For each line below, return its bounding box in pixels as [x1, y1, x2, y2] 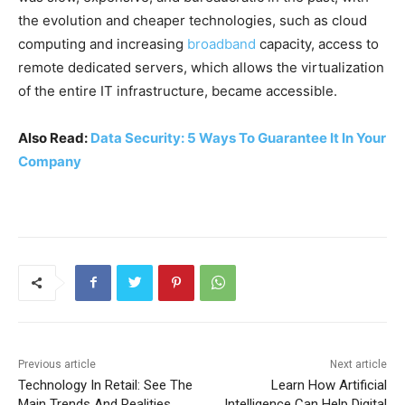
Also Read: [18, 128, 90, 146]
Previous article [18, 357, 96, 371]
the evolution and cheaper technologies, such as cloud [18, 11, 367, 29]
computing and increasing [18, 34, 187, 52]
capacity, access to [256, 34, 379, 52]
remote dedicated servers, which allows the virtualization [18, 58, 384, 76]
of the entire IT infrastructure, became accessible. [18, 81, 337, 99]
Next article [329, 357, 387, 371]
